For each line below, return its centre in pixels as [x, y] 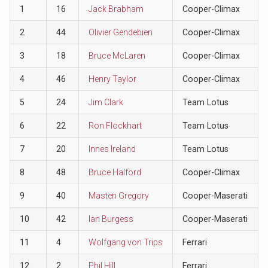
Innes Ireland [112, 149]
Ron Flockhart [115, 125]
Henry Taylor [112, 79]
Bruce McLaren [117, 55]
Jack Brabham [116, 9]
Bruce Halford [115, 172]
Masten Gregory [118, 195]
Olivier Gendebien [120, 32]
